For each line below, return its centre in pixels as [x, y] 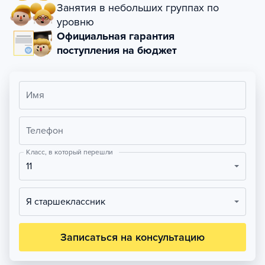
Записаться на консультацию [132, 237]
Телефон [45, 131]
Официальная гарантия [116, 36]
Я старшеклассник [69, 202]
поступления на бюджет [117, 50]
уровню [75, 22]
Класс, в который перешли [70, 152]
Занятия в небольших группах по [138, 8]
